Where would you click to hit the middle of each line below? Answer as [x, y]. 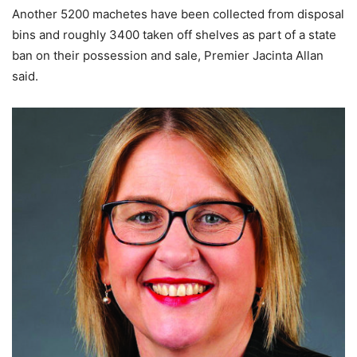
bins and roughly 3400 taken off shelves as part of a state [174, 34]
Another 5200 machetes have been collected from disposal [178, 14]
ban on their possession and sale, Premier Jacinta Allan [168, 55]
